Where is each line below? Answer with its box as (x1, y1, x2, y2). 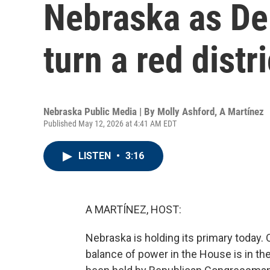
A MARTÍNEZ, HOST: (86, 203, 181, 216)
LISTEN (78, 150, 113, 162)
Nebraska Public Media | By (43, 105, 157, 118)
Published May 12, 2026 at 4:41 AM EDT (43, 119, 177, 128)
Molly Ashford (157, 105, 215, 118)
